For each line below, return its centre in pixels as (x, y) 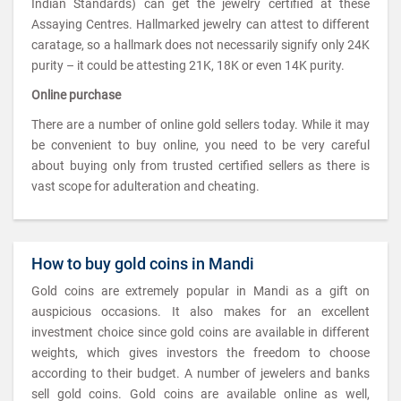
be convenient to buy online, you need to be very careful (200, 145)
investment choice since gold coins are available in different (200, 332)
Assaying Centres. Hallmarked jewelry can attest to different (200, 24)
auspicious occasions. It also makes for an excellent (200, 311)
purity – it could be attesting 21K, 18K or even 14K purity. (188, 65)
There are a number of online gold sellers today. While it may (200, 124)
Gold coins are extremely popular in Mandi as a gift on (200, 291)
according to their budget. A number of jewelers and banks (200, 373)
